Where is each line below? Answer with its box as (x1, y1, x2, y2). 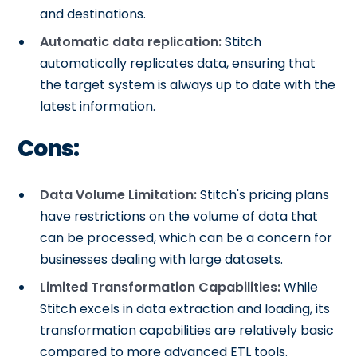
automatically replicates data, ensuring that (40, 54, 316, 73)
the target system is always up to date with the (40, 76, 336, 94)
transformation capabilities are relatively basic (40, 321, 335, 339)
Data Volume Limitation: (40, 186, 198, 204)
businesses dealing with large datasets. (40, 250, 284, 269)
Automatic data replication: (40, 33, 222, 51)
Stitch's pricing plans (197, 186, 330, 204)
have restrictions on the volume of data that (40, 207, 319, 226)
